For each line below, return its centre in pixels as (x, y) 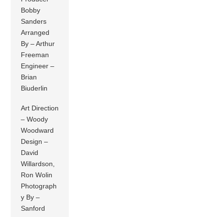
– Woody (35, 119)
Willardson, (38, 163)
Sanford (33, 208)
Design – (35, 141)
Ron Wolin (37, 175)
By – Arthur (38, 43)
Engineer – (38, 66)
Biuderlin (34, 88)
